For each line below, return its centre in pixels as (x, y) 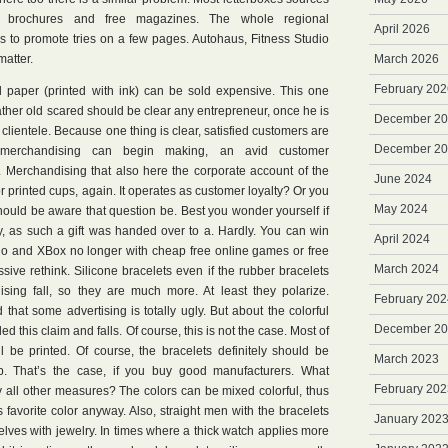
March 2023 (406, 359)
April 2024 (402, 239)
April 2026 (402, 29)
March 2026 (406, 59)
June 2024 (403, 179)
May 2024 (401, 209)
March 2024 (406, 269)
